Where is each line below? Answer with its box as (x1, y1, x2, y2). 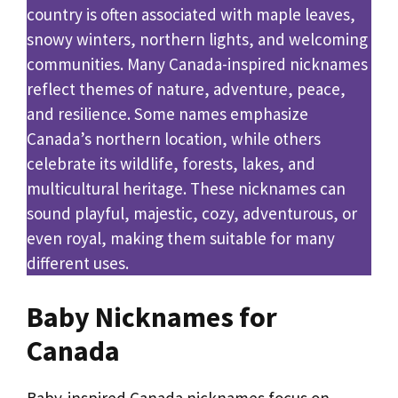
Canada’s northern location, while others (27, 127, 321, 149)
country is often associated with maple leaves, (27, 3, 355, 25)
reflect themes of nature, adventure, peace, (27, 77, 346, 99)
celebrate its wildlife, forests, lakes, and (27, 152, 315, 174)
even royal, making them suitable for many (27, 227, 335, 249)
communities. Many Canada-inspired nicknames (27, 52, 368, 75)
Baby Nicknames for (27, 299, 277, 335)
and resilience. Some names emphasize (27, 102, 308, 124)
